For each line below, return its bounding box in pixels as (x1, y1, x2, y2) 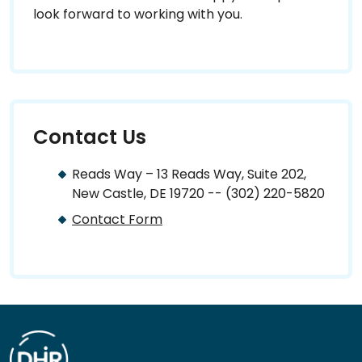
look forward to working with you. (33, 4, 242, 23)
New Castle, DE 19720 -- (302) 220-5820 (72, 183, 325, 203)
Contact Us (33, 122, 146, 151)
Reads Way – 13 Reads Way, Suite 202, (72, 164, 306, 183)
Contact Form (72, 209, 162, 229)
